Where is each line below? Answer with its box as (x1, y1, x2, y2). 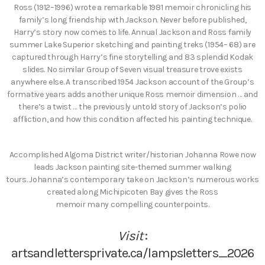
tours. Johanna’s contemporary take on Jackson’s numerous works (6, 174, 259, 185)
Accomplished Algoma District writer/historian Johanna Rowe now (9, 150, 256, 160)
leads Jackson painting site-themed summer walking (34, 162, 231, 173)
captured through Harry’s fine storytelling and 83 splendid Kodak (11, 51, 254, 62)
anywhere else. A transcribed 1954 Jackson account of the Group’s (11, 76, 254, 87)
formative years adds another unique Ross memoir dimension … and (7, 89, 258, 99)
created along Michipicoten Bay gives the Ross (47, 187, 218, 198)
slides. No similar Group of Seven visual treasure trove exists (22, 64, 243, 75)
